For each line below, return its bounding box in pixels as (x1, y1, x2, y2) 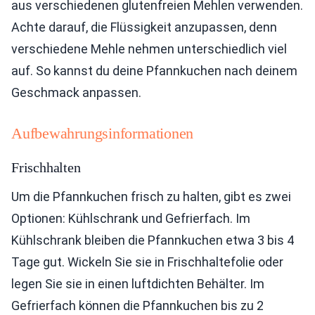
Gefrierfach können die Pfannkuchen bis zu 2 (11, 298, 264, 314)
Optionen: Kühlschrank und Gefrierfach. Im (11, 211, 250, 226)
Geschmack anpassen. (11, 85, 141, 101)
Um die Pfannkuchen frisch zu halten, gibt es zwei (11, 189, 291, 205)
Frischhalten (11, 160, 81, 176)
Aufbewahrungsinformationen (11, 124, 194, 143)
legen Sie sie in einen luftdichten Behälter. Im (11, 276, 264, 292)
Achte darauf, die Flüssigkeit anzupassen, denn (11, 20, 277, 35)
